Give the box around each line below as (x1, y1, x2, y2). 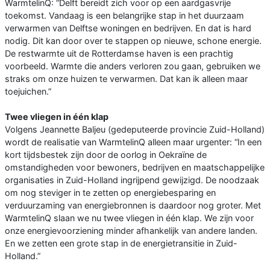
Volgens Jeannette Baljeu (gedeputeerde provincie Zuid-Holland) (5, 124, 265, 135)
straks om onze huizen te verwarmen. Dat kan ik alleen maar (5, 74, 248, 84)
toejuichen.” (5, 86, 51, 97)
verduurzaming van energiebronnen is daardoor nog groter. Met (5, 200, 261, 211)
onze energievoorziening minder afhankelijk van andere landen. (5, 225, 257, 236)
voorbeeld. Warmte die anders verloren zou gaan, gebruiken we (5, 61, 260, 72)
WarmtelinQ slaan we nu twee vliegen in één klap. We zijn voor (5, 213, 254, 224)
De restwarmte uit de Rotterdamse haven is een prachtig (5, 48, 233, 59)
